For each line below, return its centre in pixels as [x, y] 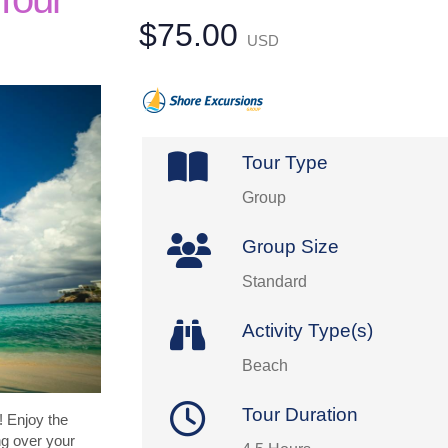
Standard [275, 281]
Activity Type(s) [308, 330]
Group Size [291, 246]
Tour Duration [300, 414]
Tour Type [285, 162]
